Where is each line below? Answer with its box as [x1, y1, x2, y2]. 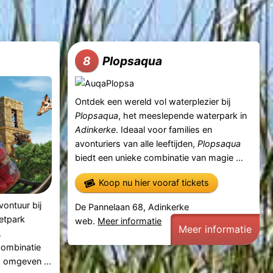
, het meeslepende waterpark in [118, 110, 247, 121]
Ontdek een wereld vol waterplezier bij [75, 96, 231, 107]
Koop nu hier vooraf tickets [99, 177, 210, 188]
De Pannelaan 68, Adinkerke [75, 202, 190, 213]
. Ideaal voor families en [116, 124, 213, 135]
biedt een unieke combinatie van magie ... [75, 152, 244, 163]
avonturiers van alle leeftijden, [75, 138, 198, 149]
